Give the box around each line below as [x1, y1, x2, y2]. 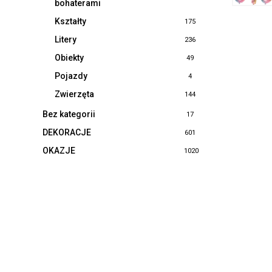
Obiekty [55, 53, 84, 63]
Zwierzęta [55, 89, 94, 99]
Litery [55, 35, 76, 44]
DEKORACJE [42, 127, 91, 137]
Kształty [55, 16, 86, 26]
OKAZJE [42, 146, 75, 155]
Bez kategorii [42, 109, 95, 119]
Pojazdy [55, 71, 87, 81]
